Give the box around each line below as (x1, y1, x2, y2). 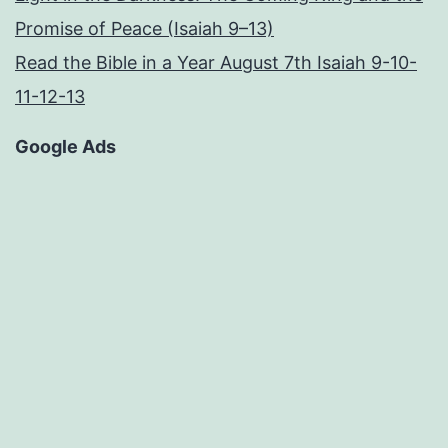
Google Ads (15, 136, 116, 158)
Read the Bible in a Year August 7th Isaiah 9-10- (15, 52, 417, 74)
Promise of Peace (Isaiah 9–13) (15, 18, 274, 40)
